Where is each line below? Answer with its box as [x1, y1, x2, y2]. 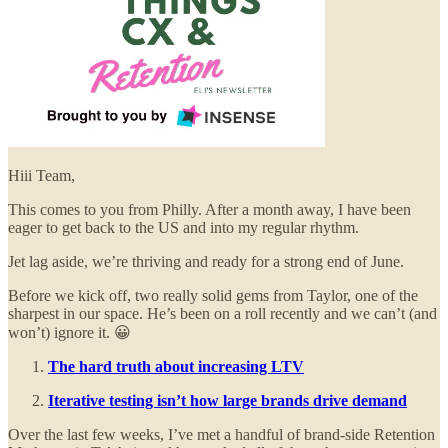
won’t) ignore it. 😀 [8, 324, 131, 342]
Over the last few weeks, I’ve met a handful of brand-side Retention [8, 426, 435, 444]
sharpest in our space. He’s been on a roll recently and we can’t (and [8, 305, 437, 323]
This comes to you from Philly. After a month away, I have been [8, 201, 411, 219]
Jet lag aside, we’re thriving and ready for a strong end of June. [8, 253, 408, 271]
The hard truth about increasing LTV [48, 358, 304, 376]
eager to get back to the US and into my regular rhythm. [8, 219, 363, 237]
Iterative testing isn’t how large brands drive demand [48, 392, 407, 410]
